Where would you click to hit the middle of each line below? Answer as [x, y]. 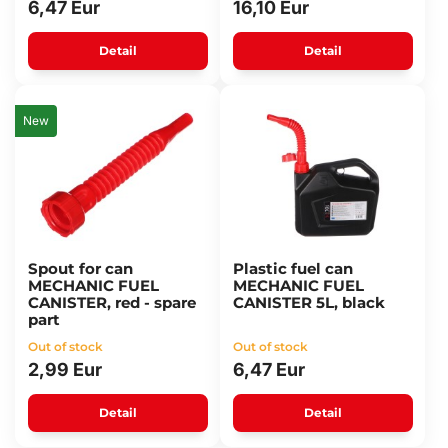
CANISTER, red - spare [111, 302]
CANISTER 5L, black [308, 302]
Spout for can [80, 268]
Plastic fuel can [292, 268]
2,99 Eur [64, 369]
